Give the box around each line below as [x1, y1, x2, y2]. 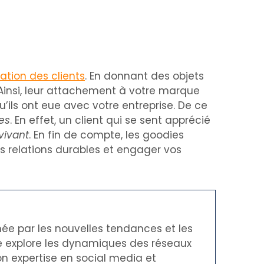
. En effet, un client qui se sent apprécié [10, 113, 210, 127]
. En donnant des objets [85, 69, 204, 83]
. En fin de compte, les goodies [29, 128, 184, 142]
